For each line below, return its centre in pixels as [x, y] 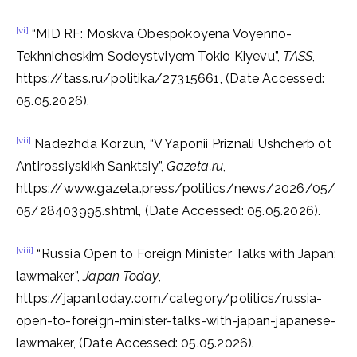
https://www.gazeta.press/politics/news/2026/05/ [176, 188]
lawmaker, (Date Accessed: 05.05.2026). [135, 343]
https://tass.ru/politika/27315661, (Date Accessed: [171, 78]
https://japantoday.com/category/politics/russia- [169, 298]
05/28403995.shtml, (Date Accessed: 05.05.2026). [169, 211]
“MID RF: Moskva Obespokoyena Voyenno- [160, 34]
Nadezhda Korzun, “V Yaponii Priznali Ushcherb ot [181, 144]
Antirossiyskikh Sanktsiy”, [92, 166]
